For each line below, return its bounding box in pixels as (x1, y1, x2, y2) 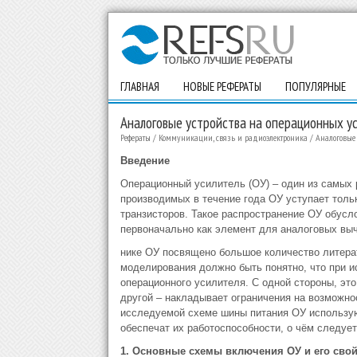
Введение (120, 155, 170, 167)
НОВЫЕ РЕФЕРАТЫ (182, 79, 261, 94)
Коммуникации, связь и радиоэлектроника (158, 131, 308, 143)
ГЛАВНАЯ (120, 79, 159, 94)
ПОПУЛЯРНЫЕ (284, 79, 346, 94)
